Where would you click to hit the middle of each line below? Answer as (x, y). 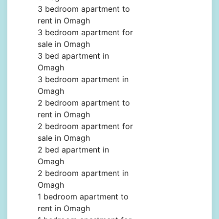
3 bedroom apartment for (85, 33)
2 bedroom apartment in (83, 173)
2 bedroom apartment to (84, 103)
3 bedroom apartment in (83, 79)
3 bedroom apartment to (84, 9)
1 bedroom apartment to (83, 197)
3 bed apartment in (73, 56)
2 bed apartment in (73, 150)
